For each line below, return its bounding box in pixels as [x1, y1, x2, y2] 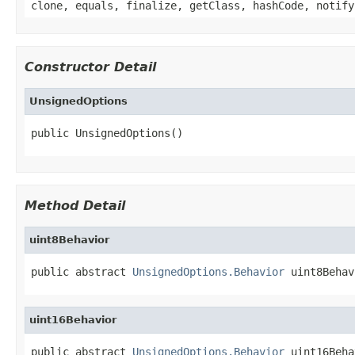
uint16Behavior [29, 313, 116, 326]
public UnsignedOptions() [31, 126, 183, 139]
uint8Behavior [29, 233, 109, 246]
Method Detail [25, 197, 125, 213]
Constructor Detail [25, 59, 156, 74]
